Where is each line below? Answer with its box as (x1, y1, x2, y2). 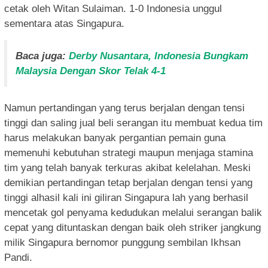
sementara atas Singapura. (4, 17, 124, 29)
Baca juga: (16, 50, 69, 62)
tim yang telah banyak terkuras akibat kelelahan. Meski (4, 162, 251, 173)
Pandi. (4, 251, 32, 263)
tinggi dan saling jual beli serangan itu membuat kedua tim (4, 117, 263, 129)
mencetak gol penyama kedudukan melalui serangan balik (4, 206, 262, 218)
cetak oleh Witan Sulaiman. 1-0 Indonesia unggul (4, 2, 222, 14)
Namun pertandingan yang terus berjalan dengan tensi (4, 102, 245, 114)
